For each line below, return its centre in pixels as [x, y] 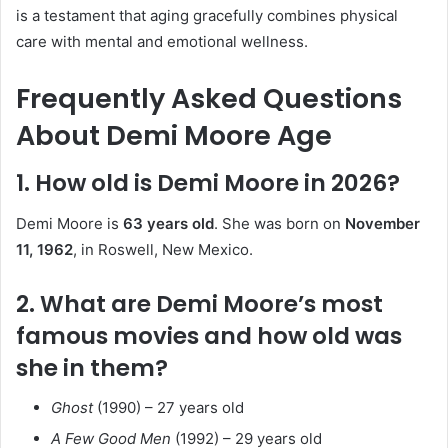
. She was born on [279, 223]
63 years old [168, 223]
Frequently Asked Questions [209, 98]
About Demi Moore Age [174, 135]
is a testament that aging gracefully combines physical [207, 15]
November [382, 223]
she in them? [92, 367]
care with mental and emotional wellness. [162, 41]
